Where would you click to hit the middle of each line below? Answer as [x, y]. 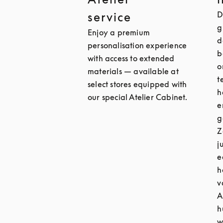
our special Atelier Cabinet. [138, 97]
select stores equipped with [137, 84]
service [110, 17]
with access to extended [131, 58]
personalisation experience [137, 45]
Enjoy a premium [119, 32]
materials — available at [133, 71]
